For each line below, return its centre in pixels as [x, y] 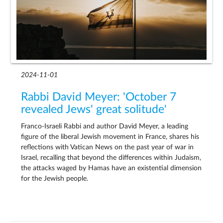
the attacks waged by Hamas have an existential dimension [111, 168]
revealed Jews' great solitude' [94, 109]
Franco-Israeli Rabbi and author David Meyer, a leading [105, 126]
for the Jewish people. [55, 178]
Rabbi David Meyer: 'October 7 [99, 97]
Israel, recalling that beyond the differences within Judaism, [111, 158]
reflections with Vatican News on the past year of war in [108, 147]
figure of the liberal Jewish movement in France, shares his [110, 137]
